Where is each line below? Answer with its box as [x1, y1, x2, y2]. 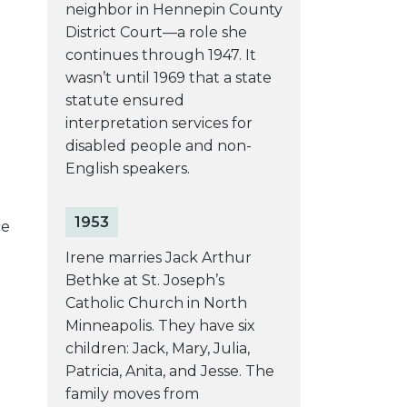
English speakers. [65, 159, 190, 177]
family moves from [65, 384, 199, 402]
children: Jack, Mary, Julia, [65, 339, 250, 357]
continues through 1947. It [65, 45, 256, 64]
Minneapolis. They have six [65, 316, 255, 334]
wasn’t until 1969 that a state [65, 68, 272, 86]
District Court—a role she [65, 23, 247, 41]
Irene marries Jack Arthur [65, 248, 252, 266]
